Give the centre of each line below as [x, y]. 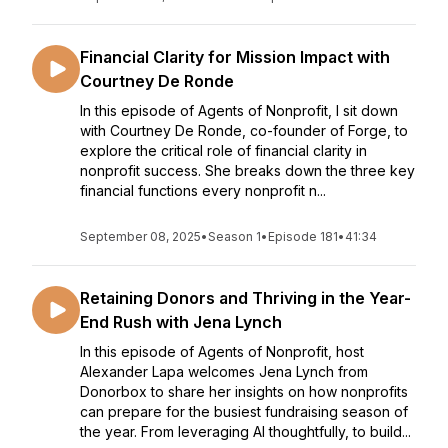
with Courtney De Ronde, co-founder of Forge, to [244, 130]
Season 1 [234, 236]
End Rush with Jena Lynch [181, 322]
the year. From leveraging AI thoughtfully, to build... [245, 431]
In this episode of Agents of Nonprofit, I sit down [239, 110]
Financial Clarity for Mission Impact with [235, 57]
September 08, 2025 [140, 236]
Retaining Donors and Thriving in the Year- [245, 298]
